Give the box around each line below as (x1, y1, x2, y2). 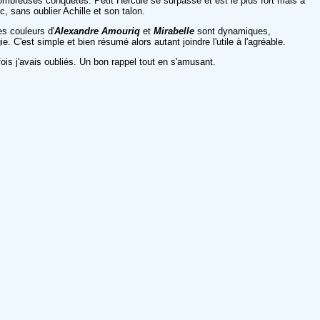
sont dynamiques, (197, 25, 271, 36)
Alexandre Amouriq (54, 25, 140, 36)
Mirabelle (154, 25, 197, 36)
